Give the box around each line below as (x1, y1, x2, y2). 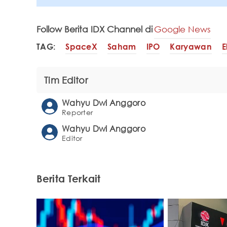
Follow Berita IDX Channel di (36, 24, 153, 35)
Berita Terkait (36, 172, 101, 185)
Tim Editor (44, 74, 88, 86)
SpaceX (65, 41, 98, 52)
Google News (154, 24, 211, 35)
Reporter (62, 108, 93, 117)
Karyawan (170, 41, 212, 52)
